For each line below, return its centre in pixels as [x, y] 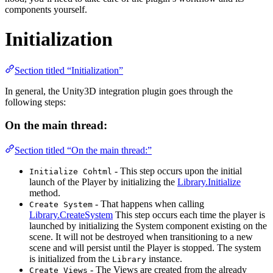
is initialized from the [71, 259]
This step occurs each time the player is [189, 215]
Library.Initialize [209, 182]
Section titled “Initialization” [69, 70]
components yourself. [46, 9]
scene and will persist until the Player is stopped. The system [145, 248]
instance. [164, 259]
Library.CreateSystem [71, 215]
